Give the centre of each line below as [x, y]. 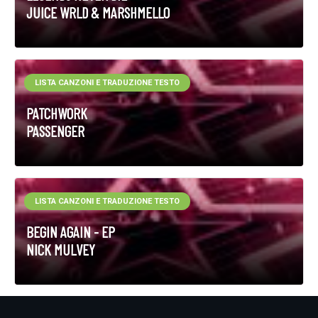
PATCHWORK [57, 113]
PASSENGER [55, 131]
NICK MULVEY [61, 250]
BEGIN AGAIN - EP [71, 232]
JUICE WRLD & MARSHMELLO [98, 12]
